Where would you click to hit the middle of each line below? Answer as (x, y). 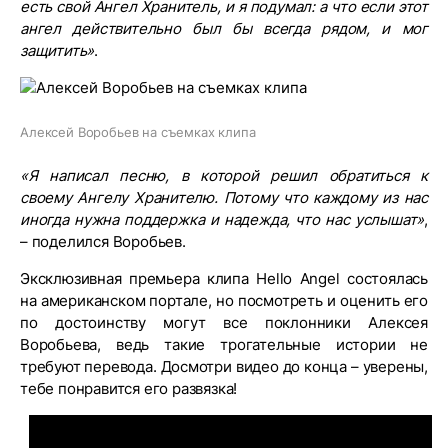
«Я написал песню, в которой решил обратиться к (224, 175)
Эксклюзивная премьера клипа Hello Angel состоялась (224, 278)
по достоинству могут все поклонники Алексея (224, 322)
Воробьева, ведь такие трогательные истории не (224, 344)
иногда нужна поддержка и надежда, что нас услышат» (222, 219)
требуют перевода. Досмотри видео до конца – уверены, (224, 366)
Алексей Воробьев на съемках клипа (138, 132)
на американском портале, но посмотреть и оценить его (224, 300)
